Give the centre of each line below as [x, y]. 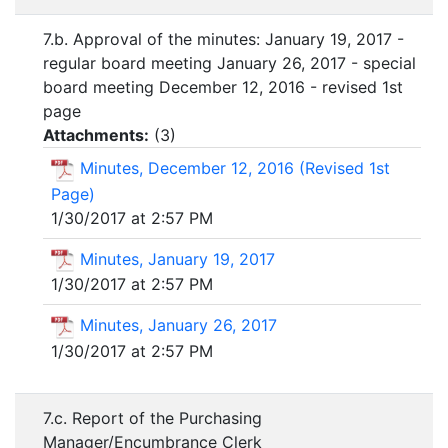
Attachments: [96, 135]
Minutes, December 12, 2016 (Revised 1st [235, 168]
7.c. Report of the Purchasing [152, 418]
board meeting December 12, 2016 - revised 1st [223, 87]
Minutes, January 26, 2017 [178, 325]
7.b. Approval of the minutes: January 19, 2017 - [223, 39]
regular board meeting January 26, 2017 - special [229, 63]
